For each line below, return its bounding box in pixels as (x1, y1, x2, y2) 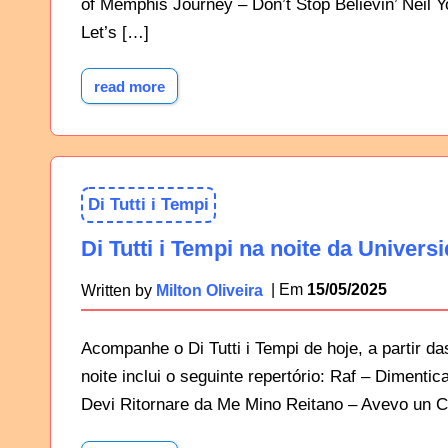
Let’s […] (81, 22, 150, 42)
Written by (81, 281, 157, 300)
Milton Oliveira (156, 281, 264, 300)
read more (94, 77, 166, 95)
